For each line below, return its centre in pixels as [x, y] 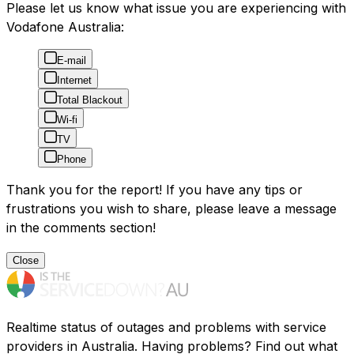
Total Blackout [90, 100]
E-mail [72, 61]
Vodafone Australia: [65, 27]
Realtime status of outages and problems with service [166, 328]
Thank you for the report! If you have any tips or [154, 190]
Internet [74, 81]
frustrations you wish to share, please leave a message [171, 209]
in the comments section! [81, 228]
